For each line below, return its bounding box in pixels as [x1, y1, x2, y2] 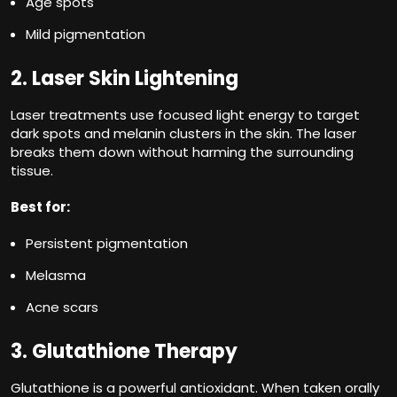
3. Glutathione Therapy [11, 337, 237, 365]
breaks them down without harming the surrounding [11, 142, 354, 161]
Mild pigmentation [26, 24, 145, 43]
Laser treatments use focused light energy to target [11, 105, 360, 124]
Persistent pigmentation [26, 233, 188, 253]
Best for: [11, 197, 70, 216]
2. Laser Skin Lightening [11, 64, 238, 92]
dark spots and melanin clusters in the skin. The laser [11, 123, 356, 143]
